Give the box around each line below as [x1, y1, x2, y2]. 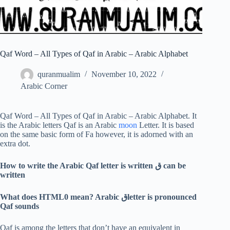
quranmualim [37, 70, 80, 79]
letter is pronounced [127, 193, 197, 202]
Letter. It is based [137, 121, 194, 130]
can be [161, 161, 186, 170]
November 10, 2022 [91, 70, 157, 79]
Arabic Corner [21, 82, 67, 91]
